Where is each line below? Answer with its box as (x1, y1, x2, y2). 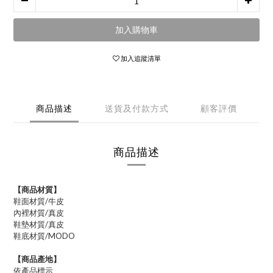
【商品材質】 (13, 185, 61, 194)
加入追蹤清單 (120, 54, 161, 62)
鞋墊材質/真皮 (13, 219, 64, 229)
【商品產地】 (13, 254, 61, 264)
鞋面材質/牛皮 (13, 196, 64, 206)
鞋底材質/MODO (13, 231, 75, 241)
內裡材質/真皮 (13, 208, 64, 218)
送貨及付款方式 (104, 103, 169, 113)
